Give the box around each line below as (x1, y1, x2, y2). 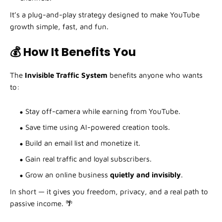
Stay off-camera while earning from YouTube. (25, 107, 180, 116)
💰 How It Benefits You (10, 44, 136, 60)
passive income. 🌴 (10, 199, 73, 208)
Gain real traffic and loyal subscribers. (25, 155, 152, 164)
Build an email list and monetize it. (25, 139, 140, 148)
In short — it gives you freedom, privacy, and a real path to (10, 187, 208, 196)
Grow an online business (25, 170, 110, 179)
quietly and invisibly (110, 170, 181, 179)
